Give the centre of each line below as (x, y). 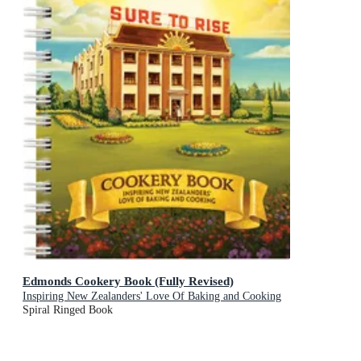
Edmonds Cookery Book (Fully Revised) (128, 280)
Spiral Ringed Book (68, 309)
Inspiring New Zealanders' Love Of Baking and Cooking (152, 296)
